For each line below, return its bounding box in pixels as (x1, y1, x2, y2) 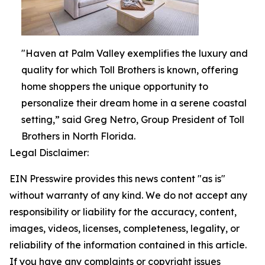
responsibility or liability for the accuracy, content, (9, 206, 237, 218)
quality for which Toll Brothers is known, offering (21, 64, 238, 76)
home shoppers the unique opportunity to (21, 80, 208, 93)
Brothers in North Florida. (21, 130, 135, 143)
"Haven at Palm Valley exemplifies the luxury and (21, 47, 248, 60)
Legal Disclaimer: (9, 147, 89, 159)
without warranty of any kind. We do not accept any (9, 189, 247, 202)
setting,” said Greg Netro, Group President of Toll (21, 114, 244, 126)
